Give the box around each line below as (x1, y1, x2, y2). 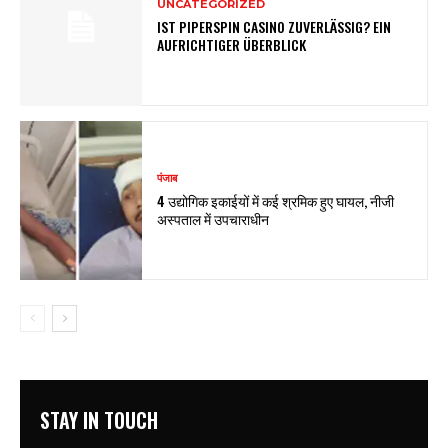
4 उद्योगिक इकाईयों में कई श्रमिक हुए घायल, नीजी (157, 190, 395, 212)
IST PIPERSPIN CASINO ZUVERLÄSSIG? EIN (157, 16, 392, 38)
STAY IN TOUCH (40, 405, 158, 436)
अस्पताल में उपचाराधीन (157, 208, 270, 230)
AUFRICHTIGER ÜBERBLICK (157, 34, 307, 56)
